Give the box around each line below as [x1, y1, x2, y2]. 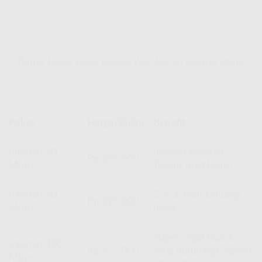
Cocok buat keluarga [153, 189, 242, 200]
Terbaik [153, 160, 184, 170]
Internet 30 [9, 147, 57, 157]
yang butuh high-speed [153, 245, 252, 256]
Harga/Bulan [87, 117, 145, 127]
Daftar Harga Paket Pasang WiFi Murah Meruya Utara [18, 57, 244, 67]
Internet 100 [9, 239, 63, 249]
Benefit [153, 117, 186, 127]
